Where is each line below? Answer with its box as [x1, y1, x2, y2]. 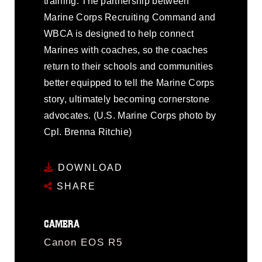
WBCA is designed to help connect [44, 29, 194, 39]
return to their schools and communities [44, 61, 213, 71]
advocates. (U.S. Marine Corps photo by [44, 111, 216, 120]
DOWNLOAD [54, 162, 123, 173]
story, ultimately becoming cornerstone [44, 94, 210, 104]
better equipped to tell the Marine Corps [44, 78, 215, 88]
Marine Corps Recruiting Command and [44, 12, 216, 22]
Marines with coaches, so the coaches [44, 45, 208, 55]
